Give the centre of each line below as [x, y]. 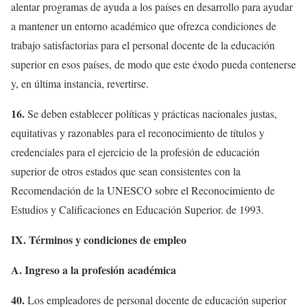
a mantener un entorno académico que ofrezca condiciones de [144, 25]
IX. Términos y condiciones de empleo [99, 239]
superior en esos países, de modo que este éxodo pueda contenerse [153, 64]
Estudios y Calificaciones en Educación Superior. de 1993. [137, 209]
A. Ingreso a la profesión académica [94, 269]
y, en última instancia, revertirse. [80, 83]
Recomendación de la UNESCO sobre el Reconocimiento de [143, 190]
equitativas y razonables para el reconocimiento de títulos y [138, 132]
